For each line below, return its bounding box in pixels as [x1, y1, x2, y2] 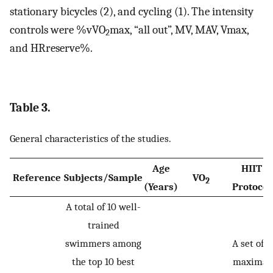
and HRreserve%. [10, 41, 93, 55]
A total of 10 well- [66, 200, 141, 213]
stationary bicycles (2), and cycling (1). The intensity [10, 4, 253, 18]
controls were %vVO [10, 23, 105, 37]
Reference [12, 171, 61, 184]
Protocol [232, 180, 271, 193]
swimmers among [65, 237, 141, 250]
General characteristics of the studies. [10, 132, 171, 144]
